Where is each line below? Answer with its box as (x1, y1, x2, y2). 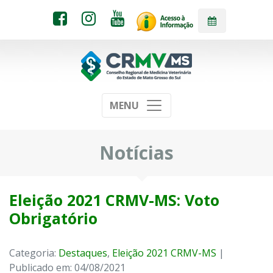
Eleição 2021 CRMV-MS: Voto (9, 190, 219, 211)
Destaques (58, 246, 107, 260)
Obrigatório (9, 208, 97, 229)
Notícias (99, 140, 174, 165)
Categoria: (9, 246, 58, 260)
